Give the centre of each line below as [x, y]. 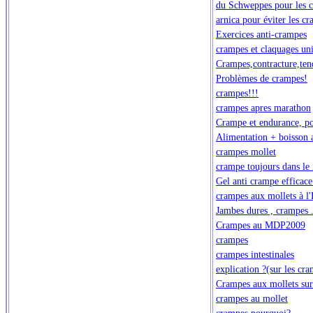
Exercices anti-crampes [261, 34]
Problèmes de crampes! [262, 78]
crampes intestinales [255, 254]
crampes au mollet [252, 298]
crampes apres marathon [263, 107]
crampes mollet [246, 151]
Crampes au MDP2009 [261, 225]
